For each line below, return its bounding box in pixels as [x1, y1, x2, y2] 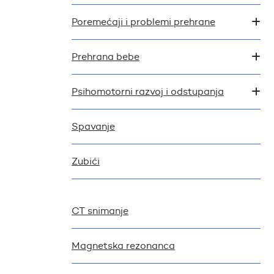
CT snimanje [72, 205, 128, 217]
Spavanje [72, 120, 115, 133]
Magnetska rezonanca [72, 240, 175, 252]
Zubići [72, 155, 100, 168]
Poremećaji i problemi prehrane [72, 16, 215, 28]
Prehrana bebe [72, 51, 139, 63]
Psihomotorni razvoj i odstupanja [72, 86, 224, 98]
